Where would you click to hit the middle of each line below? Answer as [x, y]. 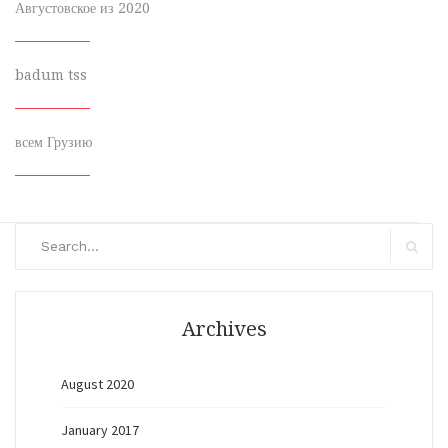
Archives [224, 329]
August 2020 [97, 384]
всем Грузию [53, 142]
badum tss [51, 75]
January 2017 [100, 430]
